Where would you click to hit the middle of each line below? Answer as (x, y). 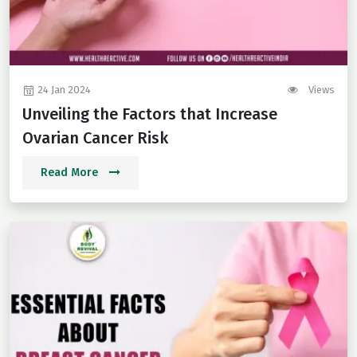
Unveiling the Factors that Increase (150, 114)
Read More (71, 173)
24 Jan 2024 (63, 90)
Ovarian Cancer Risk (95, 138)
